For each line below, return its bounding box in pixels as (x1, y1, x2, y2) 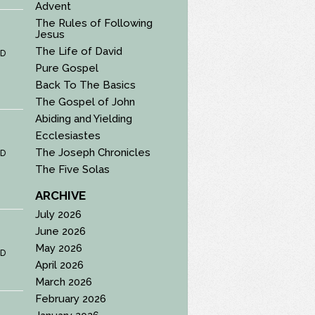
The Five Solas (35, 162, 110, 176)
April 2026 (35, 258, 84, 271)
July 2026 (35, 207, 82, 221)
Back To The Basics (35, 78, 136, 91)
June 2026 (35, 224, 86, 238)
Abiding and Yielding (35, 112, 133, 125)
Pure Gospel (35, 61, 99, 75)
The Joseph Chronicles (35, 146, 151, 159)
